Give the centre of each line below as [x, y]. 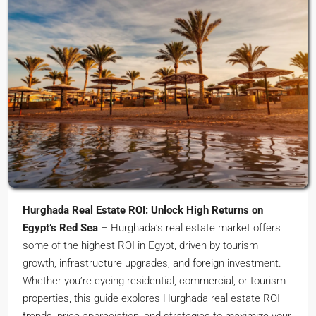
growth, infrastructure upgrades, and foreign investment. [152, 263]
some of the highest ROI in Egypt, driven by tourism [140, 246]
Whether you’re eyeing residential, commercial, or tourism [154, 281]
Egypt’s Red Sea [60, 228]
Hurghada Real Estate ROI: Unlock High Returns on [143, 211]
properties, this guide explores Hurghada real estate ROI [151, 299]
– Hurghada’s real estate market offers [189, 228]
